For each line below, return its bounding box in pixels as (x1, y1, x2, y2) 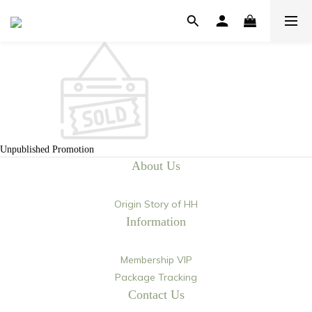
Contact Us (127, 288, 185, 302)
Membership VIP (120, 253, 192, 266)
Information (126, 214, 186, 228)
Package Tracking (115, 271, 197, 283)
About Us (132, 159, 180, 173)
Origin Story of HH (114, 198, 198, 210)
